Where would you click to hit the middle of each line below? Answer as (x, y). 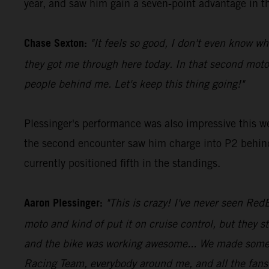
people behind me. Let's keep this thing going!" (134, 83)
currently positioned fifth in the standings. (122, 163)
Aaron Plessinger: (63, 203)
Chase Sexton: (56, 44)
